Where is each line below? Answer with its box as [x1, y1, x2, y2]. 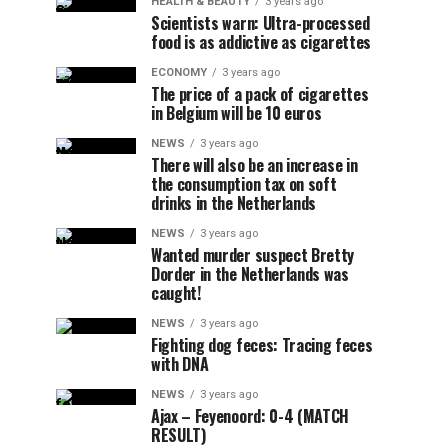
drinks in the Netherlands [151, 191, 316, 215]
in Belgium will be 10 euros [151, 101, 322, 125]
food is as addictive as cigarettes [151, 30, 372, 54]
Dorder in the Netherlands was [151, 262, 349, 286]
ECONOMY [151, 66, 207, 79]
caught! [151, 281, 201, 305]
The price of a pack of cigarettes [151, 82, 369, 106]
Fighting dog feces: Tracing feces [151, 333, 373, 357]
